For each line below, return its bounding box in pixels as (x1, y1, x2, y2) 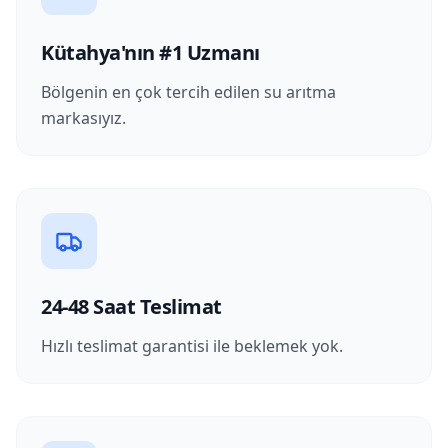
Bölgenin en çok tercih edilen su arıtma (41, 81, 336, 103)
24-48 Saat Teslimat (41, 293, 222, 320)
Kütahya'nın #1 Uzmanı (41, 39, 260, 66)
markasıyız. (41, 107, 126, 129)
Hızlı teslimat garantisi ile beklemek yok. (41, 335, 343, 357)
